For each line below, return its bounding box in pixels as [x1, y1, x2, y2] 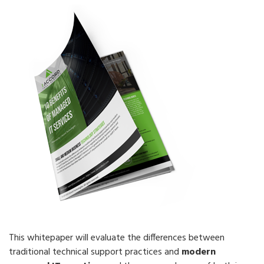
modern [181, 245, 216, 260]
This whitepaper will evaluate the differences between [9, 230, 225, 246]
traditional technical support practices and [9, 245, 181, 260]
